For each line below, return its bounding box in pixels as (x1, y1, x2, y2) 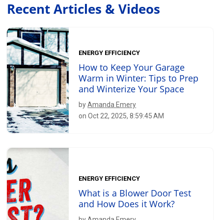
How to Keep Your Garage (79, 61, 185, 74)
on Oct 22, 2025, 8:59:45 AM (79, 112, 165, 120)
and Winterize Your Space (79, 83, 185, 95)
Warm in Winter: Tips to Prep (79, 72, 199, 84)
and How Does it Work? (79, 198, 175, 210)
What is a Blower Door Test (79, 187, 192, 199)
